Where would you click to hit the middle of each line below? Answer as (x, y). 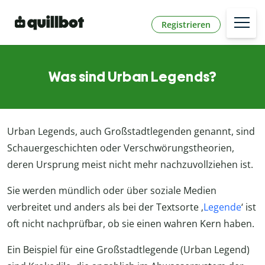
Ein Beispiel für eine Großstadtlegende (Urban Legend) (128, 250)
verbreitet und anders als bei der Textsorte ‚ (105, 207)
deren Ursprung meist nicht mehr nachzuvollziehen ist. (130, 165)
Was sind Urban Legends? (132, 77)
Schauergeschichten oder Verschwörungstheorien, (121, 148)
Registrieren (186, 24)
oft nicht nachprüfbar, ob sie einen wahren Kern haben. (131, 224)
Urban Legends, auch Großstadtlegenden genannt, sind (131, 132)
